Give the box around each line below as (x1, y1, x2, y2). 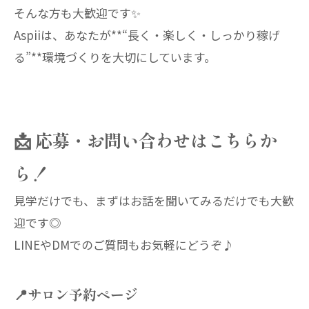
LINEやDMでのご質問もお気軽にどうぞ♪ (14, 236, 234, 253)
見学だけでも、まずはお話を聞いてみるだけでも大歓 (14, 192, 294, 209)
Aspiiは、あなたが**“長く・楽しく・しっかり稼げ (14, 26, 280, 43)
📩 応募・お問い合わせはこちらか (14, 127, 277, 152)
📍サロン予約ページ (14, 284, 138, 304)
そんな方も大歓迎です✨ (14, 4, 141, 21)
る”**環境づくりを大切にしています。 (14, 48, 216, 66)
